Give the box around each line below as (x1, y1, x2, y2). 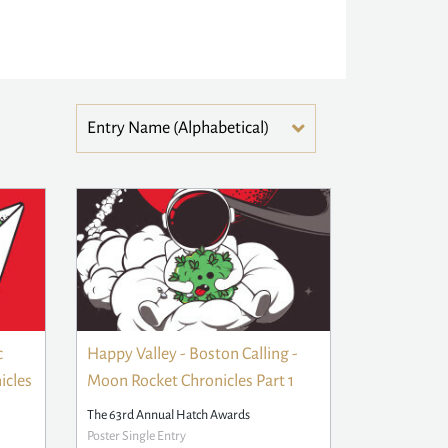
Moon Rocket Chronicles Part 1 (87, 372, 294, 391)
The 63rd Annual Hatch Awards (87, 408, 250, 423)
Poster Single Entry (87, 429, 186, 444)
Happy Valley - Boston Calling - (87, 345, 298, 364)
